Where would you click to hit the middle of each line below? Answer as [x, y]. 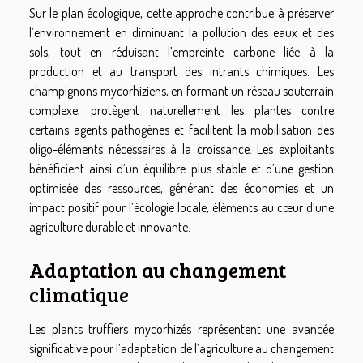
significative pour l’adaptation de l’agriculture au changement [181, 348]
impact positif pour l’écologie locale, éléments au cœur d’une [181, 208]
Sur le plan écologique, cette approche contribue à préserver [181, 13]
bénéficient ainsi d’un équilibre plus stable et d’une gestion [181, 169]
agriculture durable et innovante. [110, 227]
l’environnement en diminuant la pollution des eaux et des [181, 33]
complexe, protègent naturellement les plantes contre [181, 111]
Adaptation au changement [158, 269]
